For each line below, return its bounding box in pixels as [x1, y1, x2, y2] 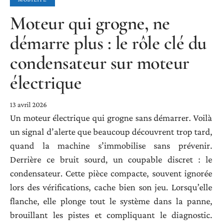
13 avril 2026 [10, 100, 47, 109]
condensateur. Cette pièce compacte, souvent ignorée [10, 167, 212, 178]
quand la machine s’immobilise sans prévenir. [10, 140, 212, 151]
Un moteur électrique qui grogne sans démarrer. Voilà [10, 112, 212, 123]
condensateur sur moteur [10, 51, 189, 74]
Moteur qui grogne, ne [10, 11, 170, 35]
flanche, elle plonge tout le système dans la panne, [10, 195, 212, 206]
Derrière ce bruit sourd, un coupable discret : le [10, 154, 212, 165]
